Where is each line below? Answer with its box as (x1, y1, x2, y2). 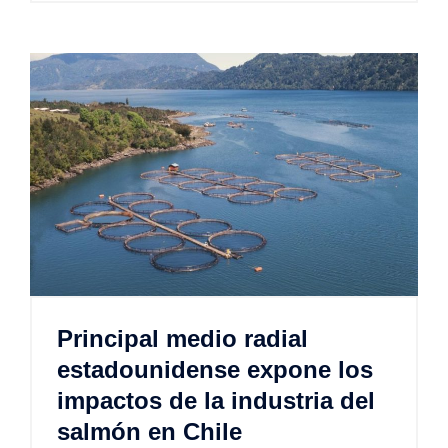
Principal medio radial (57, 324, 308, 352)
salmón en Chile (57, 417, 242, 445)
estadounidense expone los (57, 355, 373, 383)
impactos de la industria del (57, 386, 375, 414)
